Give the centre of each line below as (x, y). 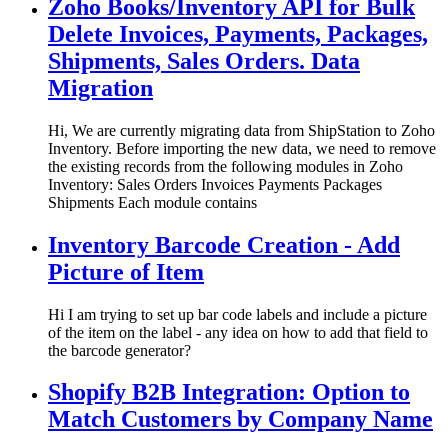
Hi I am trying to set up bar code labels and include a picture (237, 314)
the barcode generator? (119, 350)
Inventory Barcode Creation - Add (224, 244)
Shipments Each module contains (152, 202)
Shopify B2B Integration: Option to (229, 392)
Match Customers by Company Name (240, 419)
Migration (100, 87)
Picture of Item (126, 271)
